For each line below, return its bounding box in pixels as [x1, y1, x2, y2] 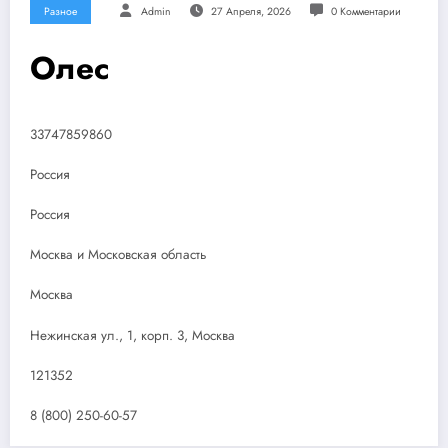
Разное [44, 3, 77, 19]
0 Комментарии [330, 3, 401, 19]
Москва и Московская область [30, 245, 207, 265]
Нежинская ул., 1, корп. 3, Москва [30, 325, 235, 345]
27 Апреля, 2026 [210, 3, 291, 19]
